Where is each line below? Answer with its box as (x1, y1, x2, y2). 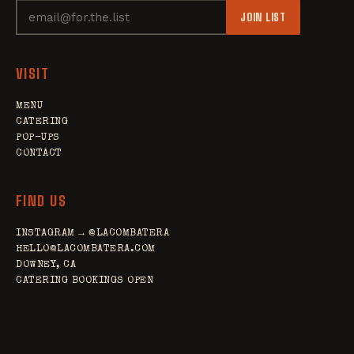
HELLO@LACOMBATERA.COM (16, 244, 156, 254)
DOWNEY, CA (16, 260, 77, 270)
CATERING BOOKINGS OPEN (16, 276, 154, 286)
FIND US (16, 192, 67, 209)
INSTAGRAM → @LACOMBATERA (16, 228, 170, 239)
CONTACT (16, 149, 62, 159)
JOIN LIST (239, 10, 286, 24)
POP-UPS (16, 133, 60, 143)
